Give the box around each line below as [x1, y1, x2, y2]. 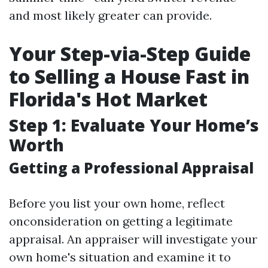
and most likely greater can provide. [9, 8, 212, 23]
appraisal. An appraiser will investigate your [9, 232, 257, 246]
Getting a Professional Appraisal [9, 158, 254, 178]
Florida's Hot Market [9, 86, 208, 112]
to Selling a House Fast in [9, 63, 249, 89]
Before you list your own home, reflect [9, 196, 225, 211]
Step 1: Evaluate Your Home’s [9, 114, 259, 136]
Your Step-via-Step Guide [9, 41, 251, 66]
